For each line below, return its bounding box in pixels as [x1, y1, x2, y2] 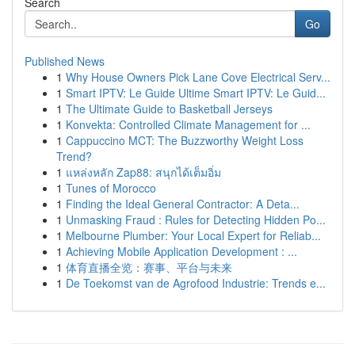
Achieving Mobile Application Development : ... [66, 243, 297, 259]
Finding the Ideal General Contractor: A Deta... [66, 196, 300, 212]
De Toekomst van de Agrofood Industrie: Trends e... [66, 275, 326, 291]
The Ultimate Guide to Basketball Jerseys [66, 101, 273, 116]
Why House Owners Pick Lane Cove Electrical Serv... [66, 69, 330, 85]
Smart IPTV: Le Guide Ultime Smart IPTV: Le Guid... [66, 85, 326, 101]
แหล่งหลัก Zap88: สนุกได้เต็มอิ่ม [66, 164, 221, 180]
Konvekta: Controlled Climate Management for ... [66, 116, 311, 132]
